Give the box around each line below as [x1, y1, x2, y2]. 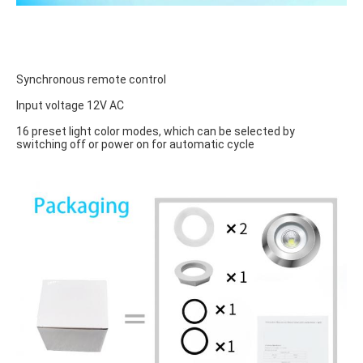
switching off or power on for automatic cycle [16, 137, 254, 151]
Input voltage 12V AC [16, 98, 124, 112]
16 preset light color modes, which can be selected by [16, 124, 295, 138]
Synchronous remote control [16, 72, 166, 86]
